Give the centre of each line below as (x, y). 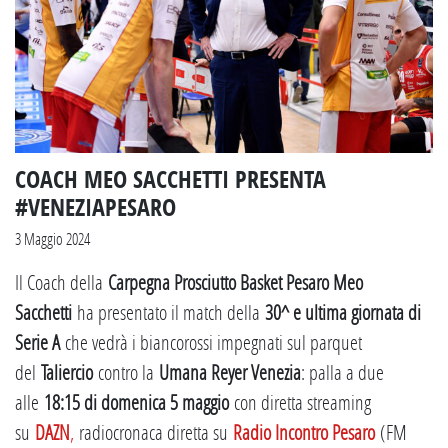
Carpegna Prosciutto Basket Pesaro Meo (235, 281)
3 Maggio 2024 (52, 238)
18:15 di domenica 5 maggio (139, 401)
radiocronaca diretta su (151, 431)
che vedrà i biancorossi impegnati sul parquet (213, 341)
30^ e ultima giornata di (343, 311)
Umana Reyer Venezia (230, 371)
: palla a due (342, 371)
